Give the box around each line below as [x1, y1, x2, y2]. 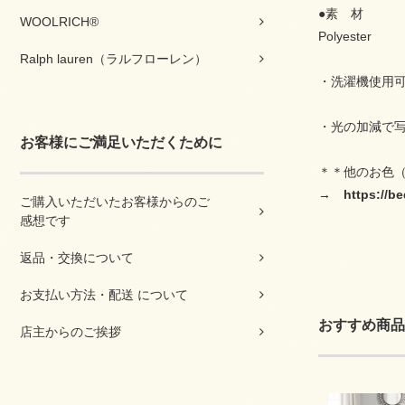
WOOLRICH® [20, 14, 99, 29]
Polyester [318, 29, 372, 43]
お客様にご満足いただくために [20, 135, 222, 150]
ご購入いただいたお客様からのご [20, 194, 210, 209]
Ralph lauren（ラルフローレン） [20, 52, 207, 66]
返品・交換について [20, 250, 134, 265]
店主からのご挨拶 [20, 325, 121, 339]
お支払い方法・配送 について [20, 287, 188, 302]
